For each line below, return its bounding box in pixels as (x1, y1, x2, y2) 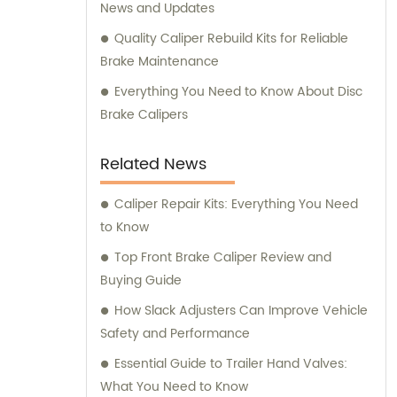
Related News (100, 151, 206, 177)
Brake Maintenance (100, 51, 219, 72)
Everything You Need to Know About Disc (114, 81, 362, 102)
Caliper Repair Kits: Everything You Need (114, 193, 358, 214)
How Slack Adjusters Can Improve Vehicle (114, 300, 368, 321)
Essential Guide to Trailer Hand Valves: (114, 353, 347, 374)
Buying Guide (100, 269, 182, 291)
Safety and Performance (100, 323, 250, 344)
